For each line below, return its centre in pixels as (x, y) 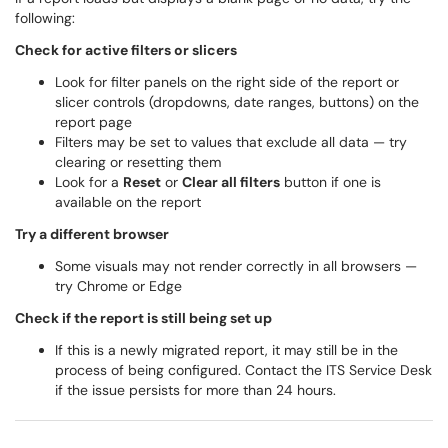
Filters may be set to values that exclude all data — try (231, 142)
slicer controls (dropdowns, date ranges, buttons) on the (237, 102)
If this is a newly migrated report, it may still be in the (226, 350)
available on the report (128, 202)
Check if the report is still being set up (143, 318)
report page (93, 122)
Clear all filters (231, 182)
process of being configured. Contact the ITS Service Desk (243, 370)
